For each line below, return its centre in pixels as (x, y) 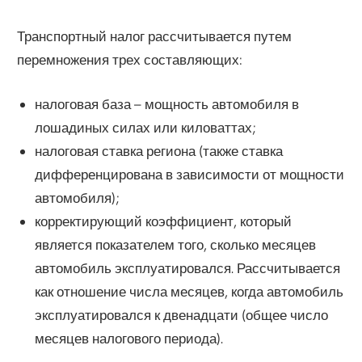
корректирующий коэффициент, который (163, 221)
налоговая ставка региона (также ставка (158, 150)
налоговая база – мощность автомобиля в (166, 103)
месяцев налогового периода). (128, 338)
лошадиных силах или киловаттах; (145, 127)
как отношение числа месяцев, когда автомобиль (189, 291)
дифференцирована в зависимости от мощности (189, 174)
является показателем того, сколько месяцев (175, 244)
